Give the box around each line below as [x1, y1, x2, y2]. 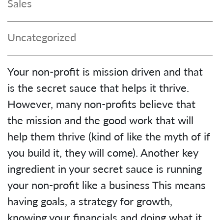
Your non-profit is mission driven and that [7, 65, 203, 78]
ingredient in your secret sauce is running [7, 162, 202, 175]
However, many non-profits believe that [7, 97, 195, 110]
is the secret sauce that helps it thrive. [7, 81, 189, 94]
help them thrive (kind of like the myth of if [7, 130, 210, 143]
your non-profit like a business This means [7, 178, 206, 192]
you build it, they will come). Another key [7, 146, 198, 159]
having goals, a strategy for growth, [7, 194, 172, 208]
